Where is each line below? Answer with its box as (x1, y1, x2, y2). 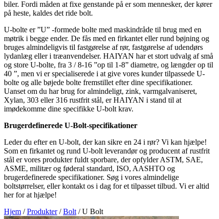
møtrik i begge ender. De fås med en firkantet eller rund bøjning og (4, 34, 209, 43)
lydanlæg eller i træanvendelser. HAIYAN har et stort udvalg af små (4, 51, 213, 60)
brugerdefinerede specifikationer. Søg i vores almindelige (4, 173, 179, 181)
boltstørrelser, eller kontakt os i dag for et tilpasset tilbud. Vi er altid (4, 181, 209, 190)
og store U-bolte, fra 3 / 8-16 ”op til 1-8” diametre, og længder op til (4, 60, 213, 69)
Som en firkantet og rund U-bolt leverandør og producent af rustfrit (4, 146, 210, 155)
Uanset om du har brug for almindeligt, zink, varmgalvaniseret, (4, 87, 197, 95)
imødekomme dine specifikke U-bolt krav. (4, 104, 133, 113)
